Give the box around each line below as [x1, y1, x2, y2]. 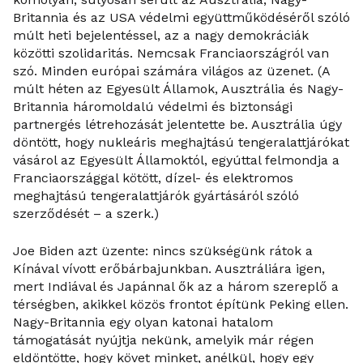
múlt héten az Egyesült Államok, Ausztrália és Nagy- [13, 81, 344, 96]
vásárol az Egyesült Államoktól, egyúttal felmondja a [13, 152, 340, 168]
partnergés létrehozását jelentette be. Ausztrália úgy [13, 117, 342, 132]
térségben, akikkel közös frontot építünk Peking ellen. [13, 297, 348, 312]
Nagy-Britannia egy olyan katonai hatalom [13, 314, 273, 330]
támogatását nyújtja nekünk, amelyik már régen [13, 332, 314, 348]
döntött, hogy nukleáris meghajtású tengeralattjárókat [13, 135, 349, 150]
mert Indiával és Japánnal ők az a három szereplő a [13, 279, 339, 294]
